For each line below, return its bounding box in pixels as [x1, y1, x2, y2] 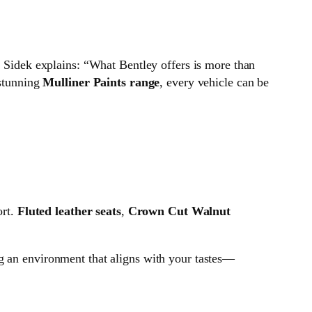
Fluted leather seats [17, 204, 121, 219]
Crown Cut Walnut [127, 204, 231, 219]
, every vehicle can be [159, 75, 270, 90]
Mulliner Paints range [42, 75, 160, 90]
